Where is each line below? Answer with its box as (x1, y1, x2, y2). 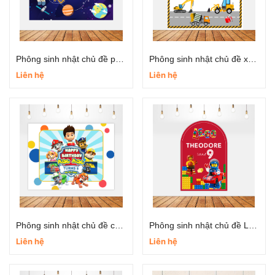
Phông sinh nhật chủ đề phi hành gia (115, 54, 124, 64)
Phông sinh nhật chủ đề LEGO (248, 220, 257, 230)
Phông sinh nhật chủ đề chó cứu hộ (115, 220, 123, 230)
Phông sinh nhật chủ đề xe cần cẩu (247, 54, 257, 64)
